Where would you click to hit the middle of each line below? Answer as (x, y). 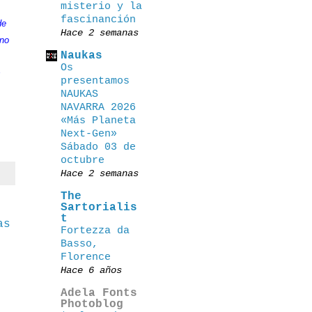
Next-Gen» (89, 134)
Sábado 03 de (98, 147)
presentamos (95, 81)
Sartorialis (99, 208)
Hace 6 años (91, 270)
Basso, (79, 244)
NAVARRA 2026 (98, 107)
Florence (86, 257)
